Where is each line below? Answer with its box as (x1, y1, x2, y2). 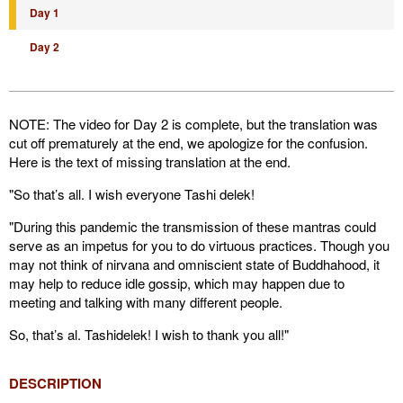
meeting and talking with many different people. (9, 292, 282, 311)
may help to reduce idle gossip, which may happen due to (9, 273, 345, 292)
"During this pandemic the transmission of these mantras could (9, 217, 376, 236)
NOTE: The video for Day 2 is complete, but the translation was (9, 114, 378, 133)
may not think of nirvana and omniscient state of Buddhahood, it (9, 255, 380, 273)
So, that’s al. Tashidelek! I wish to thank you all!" (9, 325, 289, 344)
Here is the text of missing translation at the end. (9, 152, 291, 171)
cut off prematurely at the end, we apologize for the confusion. (9, 133, 368, 152)
